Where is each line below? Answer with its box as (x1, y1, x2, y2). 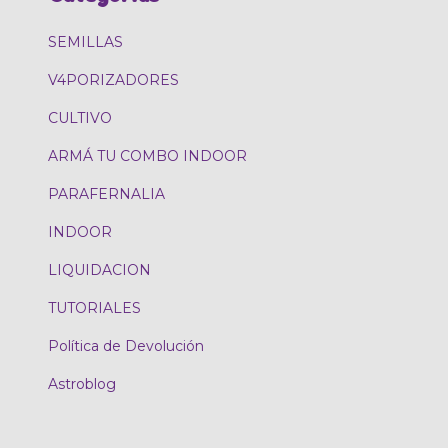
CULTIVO (48, 109, 112, 128)
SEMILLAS (48, 33, 123, 52)
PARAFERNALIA (48, 185, 165, 204)
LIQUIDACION (48, 261, 151, 280)
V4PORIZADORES (48, 71, 179, 90)
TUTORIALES (48, 299, 141, 318)
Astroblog (48, 375, 116, 394)
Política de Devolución (48, 337, 204, 356)
